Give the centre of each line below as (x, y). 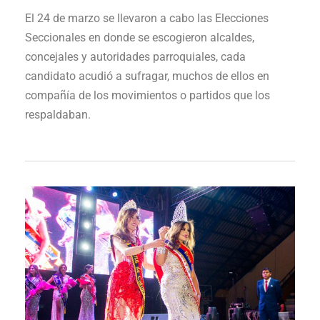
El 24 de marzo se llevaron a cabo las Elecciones (147, 18)
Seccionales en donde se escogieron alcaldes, (140, 37)
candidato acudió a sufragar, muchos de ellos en (147, 76)
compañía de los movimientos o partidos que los (147, 95)
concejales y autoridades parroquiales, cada (135, 56)
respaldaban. (58, 114)
